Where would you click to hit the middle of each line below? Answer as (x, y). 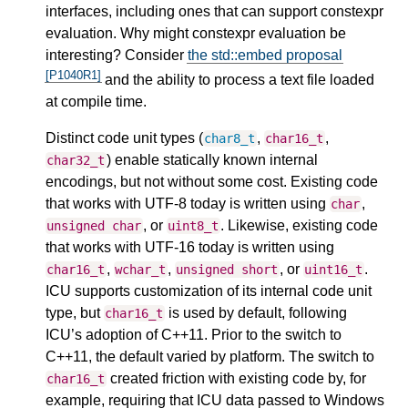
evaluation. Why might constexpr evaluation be (196, 33)
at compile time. (96, 102)
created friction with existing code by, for (236, 379)
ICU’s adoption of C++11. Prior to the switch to (194, 335)
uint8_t (194, 226)
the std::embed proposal (265, 55)
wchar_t (141, 270)
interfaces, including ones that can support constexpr (214, 11)
